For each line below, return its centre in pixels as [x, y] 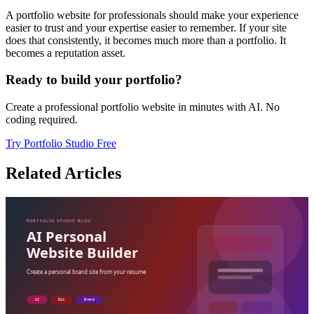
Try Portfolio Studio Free [61, 144]
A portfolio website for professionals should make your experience [152, 15]
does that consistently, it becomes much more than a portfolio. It [146, 40]
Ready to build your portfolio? [94, 80]
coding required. [42, 120]
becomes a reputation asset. [66, 53]
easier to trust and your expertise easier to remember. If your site [146, 27]
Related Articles [63, 173]
